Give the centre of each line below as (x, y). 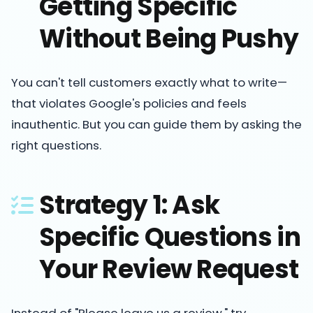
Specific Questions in (170, 237)
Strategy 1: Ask (130, 205)
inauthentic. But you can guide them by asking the (156, 124)
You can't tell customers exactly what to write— (149, 82)
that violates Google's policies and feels (129, 103)
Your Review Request (169, 269)
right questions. (56, 145)
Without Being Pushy (169, 38)
